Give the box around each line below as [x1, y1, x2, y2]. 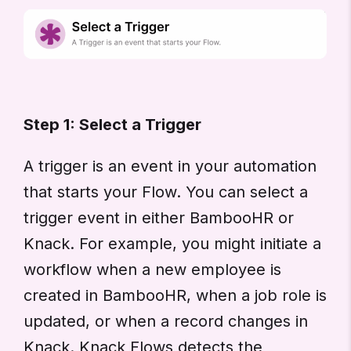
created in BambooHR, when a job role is [24, 286, 327, 306]
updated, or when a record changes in [24, 312, 308, 331]
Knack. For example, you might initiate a [24, 234, 321, 254]
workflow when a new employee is [24, 260, 281, 280]
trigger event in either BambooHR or [24, 208, 294, 228]
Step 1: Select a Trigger [24, 115, 201, 135]
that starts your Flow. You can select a [24, 183, 308, 202]
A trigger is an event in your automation [24, 157, 317, 176]
